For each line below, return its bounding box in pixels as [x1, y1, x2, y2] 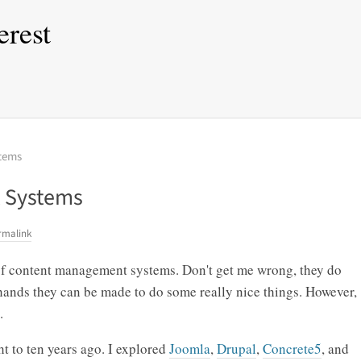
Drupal [217, 338, 256, 358]
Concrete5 [263, 338, 322, 358]
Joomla [169, 338, 210, 358]
